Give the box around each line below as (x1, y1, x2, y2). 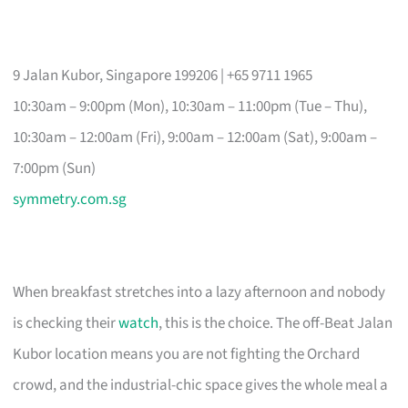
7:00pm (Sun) (13, 157, 97, 179)
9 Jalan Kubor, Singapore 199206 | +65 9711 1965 (13, 64, 313, 87)
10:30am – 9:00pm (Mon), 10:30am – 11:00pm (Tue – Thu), (13, 95, 368, 117)
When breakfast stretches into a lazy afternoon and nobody (13, 280, 386, 303)
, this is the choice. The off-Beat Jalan (158, 311, 393, 334)
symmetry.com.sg (13, 188, 127, 210)
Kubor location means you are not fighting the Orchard (13, 342, 361, 365)
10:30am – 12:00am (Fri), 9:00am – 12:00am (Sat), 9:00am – (13, 126, 378, 148)
